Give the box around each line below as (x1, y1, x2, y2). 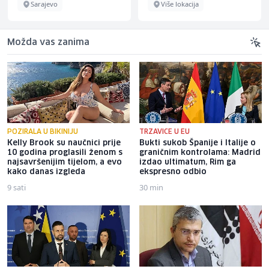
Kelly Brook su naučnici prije (7, 139, 121, 147)
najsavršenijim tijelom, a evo (7, 158, 122, 166)
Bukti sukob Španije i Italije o (139, 139, 256, 147)
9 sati (7, 181, 26, 193)
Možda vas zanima (7, 38, 89, 47)
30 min (139, 181, 163, 193)
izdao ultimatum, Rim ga (139, 158, 236, 166)
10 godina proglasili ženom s (7, 148, 122, 157)
